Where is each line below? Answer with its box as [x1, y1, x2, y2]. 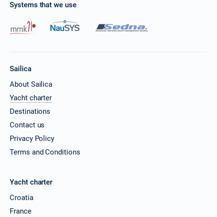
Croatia [10, 193, 33, 202]
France [10, 206, 31, 216]
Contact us [10, 120, 45, 129]
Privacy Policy [10, 134, 55, 143]
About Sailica [10, 79, 53, 89]
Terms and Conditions [10, 147, 80, 156]
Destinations [10, 107, 51, 116]
